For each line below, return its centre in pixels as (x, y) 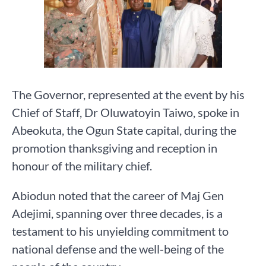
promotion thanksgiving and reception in (115, 148)
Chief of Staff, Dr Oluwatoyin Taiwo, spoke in (126, 113)
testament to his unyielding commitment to (120, 231)
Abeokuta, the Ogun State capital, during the (124, 130)
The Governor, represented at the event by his (128, 95)
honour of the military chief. (82, 166)
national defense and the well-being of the (118, 249)
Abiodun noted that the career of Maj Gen (118, 196)
